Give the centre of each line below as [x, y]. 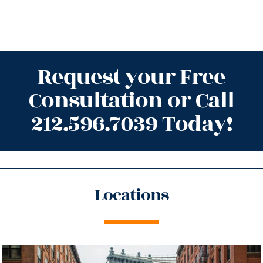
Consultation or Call [131, 100]
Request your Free [131, 77]
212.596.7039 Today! [131, 124]
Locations [131, 195]
